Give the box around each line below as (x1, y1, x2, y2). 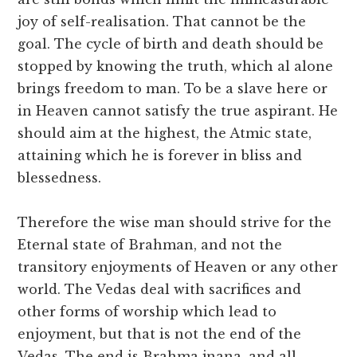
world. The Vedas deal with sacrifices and (18, 281, 302, 298)
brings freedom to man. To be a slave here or (18, 80, 328, 97)
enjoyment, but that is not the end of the (18, 326, 302, 343)
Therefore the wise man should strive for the (18, 214, 332, 231)
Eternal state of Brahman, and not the (18, 237, 283, 253)
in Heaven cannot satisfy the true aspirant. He (18, 103, 339, 120)
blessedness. (18, 170, 102, 186)
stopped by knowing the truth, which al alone (18, 58, 334, 75)
